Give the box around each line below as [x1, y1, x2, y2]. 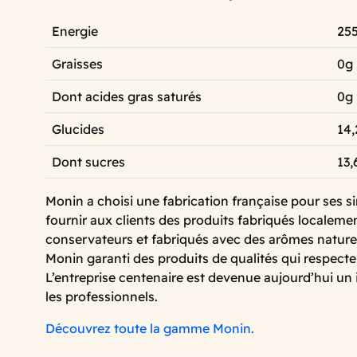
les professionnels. [45, 288, 158, 304]
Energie [52, 22, 98, 39]
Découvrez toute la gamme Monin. [45, 320, 254, 336]
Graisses [52, 55, 103, 72]
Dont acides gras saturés [52, 88, 205, 104]
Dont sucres [52, 153, 128, 170]
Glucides [52, 120, 108, 137]
